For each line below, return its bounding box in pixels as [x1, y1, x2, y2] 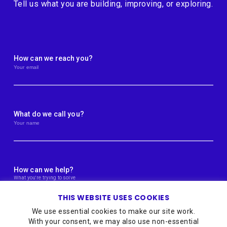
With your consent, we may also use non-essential [28, 217, 199, 225]
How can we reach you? [13, 54, 93, 62]
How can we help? [13, 166, 74, 174]
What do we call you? [13, 110, 84, 118]
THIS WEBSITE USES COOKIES [57, 193, 170, 203]
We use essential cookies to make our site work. [31, 207, 196, 215]
